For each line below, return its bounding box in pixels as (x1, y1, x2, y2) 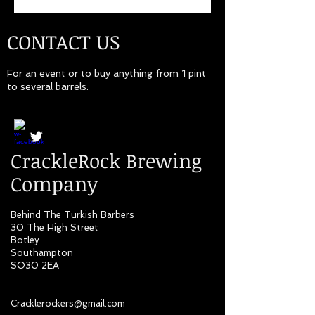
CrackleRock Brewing (11, 147, 202, 174)
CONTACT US (7, 28, 120, 55)
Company (11, 170, 98, 197)
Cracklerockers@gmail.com (11, 298, 125, 309)
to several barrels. (7, 81, 89, 92)
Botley (11, 235, 39, 245)
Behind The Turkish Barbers (11, 210, 134, 220)
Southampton (11, 247, 73, 258)
